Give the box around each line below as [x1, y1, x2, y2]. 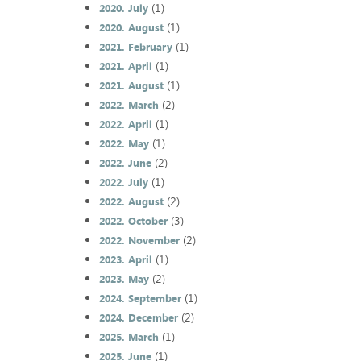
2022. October [98, 214, 168, 229]
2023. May [98, 272, 149, 287]
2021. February [98, 39, 172, 55]
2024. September [98, 291, 181, 306]
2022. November [98, 233, 180, 248]
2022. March [98, 98, 159, 113]
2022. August [98, 194, 164, 210]
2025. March [98, 330, 159, 345]
